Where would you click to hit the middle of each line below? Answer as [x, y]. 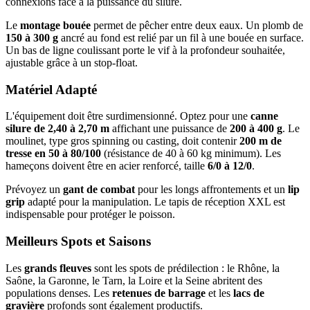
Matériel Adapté [51, 89]
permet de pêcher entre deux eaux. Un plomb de [197, 25]
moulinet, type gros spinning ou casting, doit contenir [122, 141]
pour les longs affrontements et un [211, 190]
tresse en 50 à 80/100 [53, 154]
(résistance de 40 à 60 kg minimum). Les [191, 154]
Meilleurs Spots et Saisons [78, 241]
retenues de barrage [159, 293]
